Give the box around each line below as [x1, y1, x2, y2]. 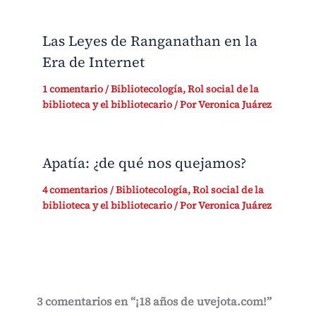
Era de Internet [42, 52, 145, 73]
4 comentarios [42, 183, 108, 197]
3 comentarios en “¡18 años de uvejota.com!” [37, 293, 272, 310]
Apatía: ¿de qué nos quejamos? [42, 153, 246, 174]
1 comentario [42, 82, 103, 97]
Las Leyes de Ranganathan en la [42, 31, 257, 51]
